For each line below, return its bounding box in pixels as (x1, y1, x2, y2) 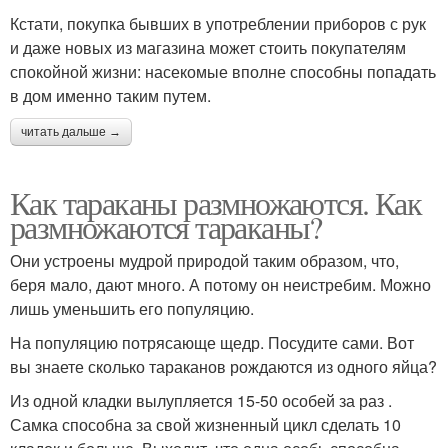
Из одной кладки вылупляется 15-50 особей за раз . (10, 388, 392, 412)
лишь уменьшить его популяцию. (10, 296, 254, 320)
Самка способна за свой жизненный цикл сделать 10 (10, 412, 401, 436)
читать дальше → (21, 124, 121, 139)
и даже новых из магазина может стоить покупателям (10, 35, 406, 59)
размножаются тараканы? (10, 204, 322, 248)
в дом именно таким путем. (10, 83, 211, 107)
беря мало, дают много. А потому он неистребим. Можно (10, 272, 431, 296)
